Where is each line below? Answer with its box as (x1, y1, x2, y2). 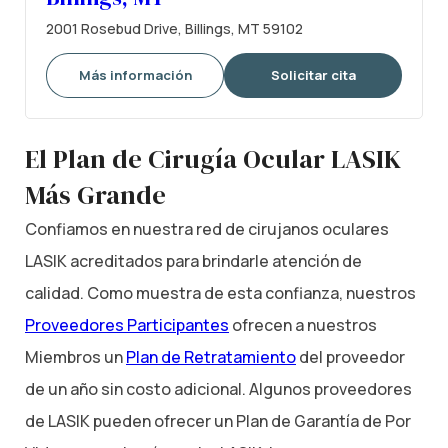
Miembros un (25, 345, 126, 368)
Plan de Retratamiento (126, 345, 296, 368)
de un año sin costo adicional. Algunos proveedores (25, 377, 412, 400)
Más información (78, 66, 192, 85)
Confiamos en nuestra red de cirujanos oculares (25, 217, 389, 240)
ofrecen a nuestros (229, 313, 377, 336)
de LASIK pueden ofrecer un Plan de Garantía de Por (25, 409, 411, 432)
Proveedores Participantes (25, 313, 229, 336)
